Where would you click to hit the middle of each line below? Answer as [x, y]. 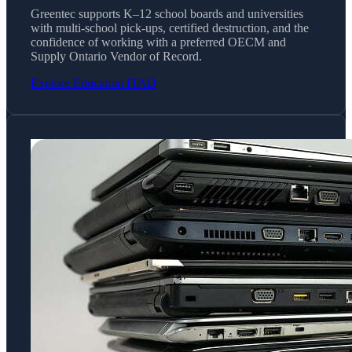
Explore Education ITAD [93, 82]
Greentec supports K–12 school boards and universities [167, 13]
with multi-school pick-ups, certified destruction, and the [170, 27]
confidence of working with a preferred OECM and [158, 42]
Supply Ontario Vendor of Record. [116, 56]
